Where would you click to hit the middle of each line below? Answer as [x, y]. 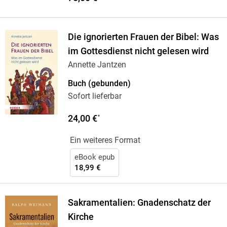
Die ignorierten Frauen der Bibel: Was [143, 37]
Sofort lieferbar [94, 96]
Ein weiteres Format [105, 140]
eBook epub [94, 157]
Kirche [81, 217]
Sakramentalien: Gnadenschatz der [139, 203]
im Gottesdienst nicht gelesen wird [138, 51]
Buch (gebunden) [99, 84]
